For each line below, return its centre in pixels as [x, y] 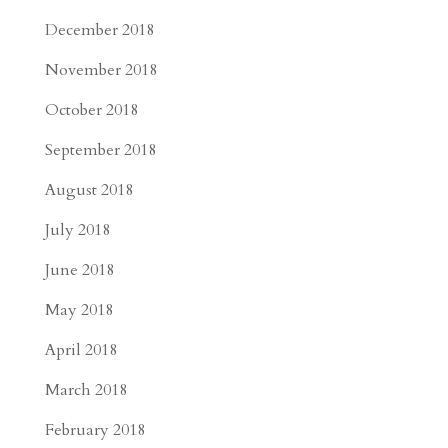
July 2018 [77, 230]
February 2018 [94, 430]
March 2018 [85, 390]
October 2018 [91, 110]
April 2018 [80, 350]
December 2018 [99, 30]
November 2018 [100, 70]
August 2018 [88, 190]
